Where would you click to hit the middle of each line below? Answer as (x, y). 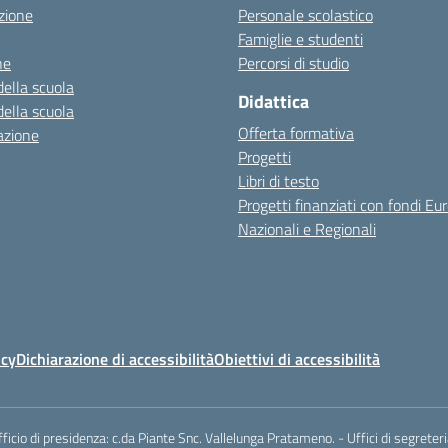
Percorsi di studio (293, 62)
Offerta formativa (296, 132)
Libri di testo (278, 180)
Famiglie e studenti (300, 38)
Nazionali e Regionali (307, 228)
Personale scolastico (305, 14)
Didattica (273, 101)
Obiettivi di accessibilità (297, 358)
